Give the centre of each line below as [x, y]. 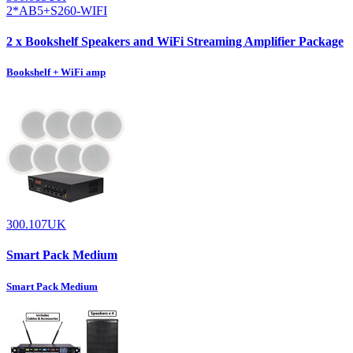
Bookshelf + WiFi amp [56, 72]
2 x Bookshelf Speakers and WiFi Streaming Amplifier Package [175, 41]
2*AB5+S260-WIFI [57, 10]
